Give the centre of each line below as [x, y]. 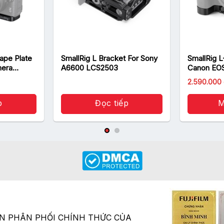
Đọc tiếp [112, 103]
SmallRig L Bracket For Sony [109, 58]
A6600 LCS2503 [90, 68]
